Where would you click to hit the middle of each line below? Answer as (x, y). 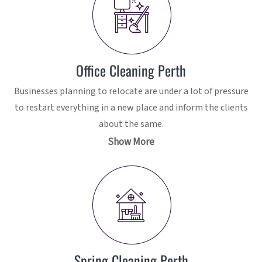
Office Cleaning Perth (131, 70)
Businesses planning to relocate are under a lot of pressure (131, 92)
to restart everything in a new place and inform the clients (131, 108)
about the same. (131, 124)
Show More (131, 142)
